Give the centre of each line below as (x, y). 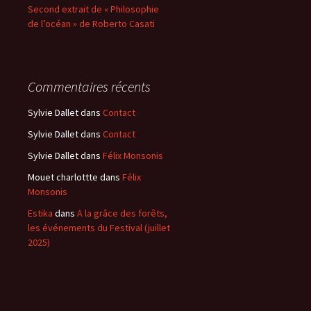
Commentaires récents (89, 86)
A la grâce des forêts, (122, 213)
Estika (40, 213)
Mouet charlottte (63, 177)
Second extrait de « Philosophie (93, 9)
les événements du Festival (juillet (99, 228)
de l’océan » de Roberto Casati (91, 24)
